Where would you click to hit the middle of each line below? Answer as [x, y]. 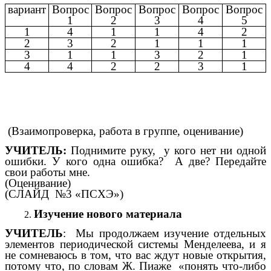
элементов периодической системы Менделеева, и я [135, 244]
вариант [27, 9]
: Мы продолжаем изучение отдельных [165, 233]
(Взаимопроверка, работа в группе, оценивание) [124, 131]
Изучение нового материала [108, 214]
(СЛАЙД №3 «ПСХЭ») [64, 194]
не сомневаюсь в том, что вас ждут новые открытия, [135, 255]
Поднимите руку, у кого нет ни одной [166, 151]
